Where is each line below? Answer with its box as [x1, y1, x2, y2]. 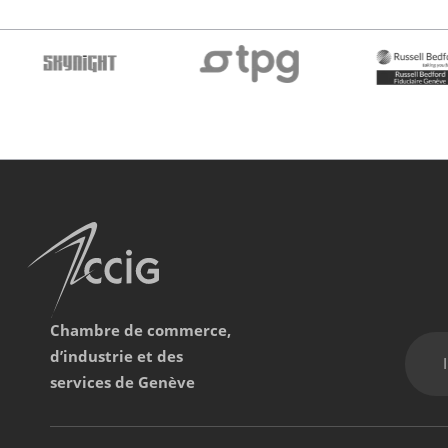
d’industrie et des [50, 346, 183, 368]
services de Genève [50, 372, 195, 394]
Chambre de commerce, [50, 320, 231, 342]
